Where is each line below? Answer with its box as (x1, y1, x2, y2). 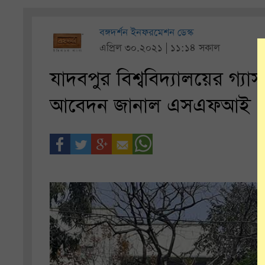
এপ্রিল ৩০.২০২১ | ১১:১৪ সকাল (99, 41, 221, 55)
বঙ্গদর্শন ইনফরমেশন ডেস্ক (99, 26, 194, 40)
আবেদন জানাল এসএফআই (49, 92, 262, 121)
